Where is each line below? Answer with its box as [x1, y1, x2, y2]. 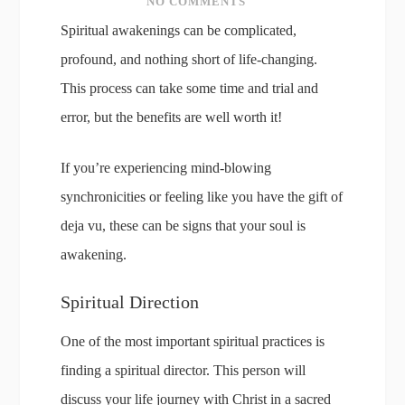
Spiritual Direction [61, 292, 200, 312]
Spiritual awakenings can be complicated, [61, 23, 297, 38]
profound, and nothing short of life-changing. [61, 52, 318, 67]
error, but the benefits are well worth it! [61, 109, 283, 125]
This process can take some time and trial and [61, 80, 319, 96]
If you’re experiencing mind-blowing [61, 160, 272, 175]
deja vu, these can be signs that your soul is [61, 218, 306, 233]
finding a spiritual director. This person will [61, 363, 306, 378]
